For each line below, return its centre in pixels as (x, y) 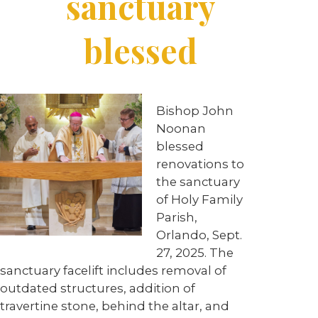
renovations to (200, 164)
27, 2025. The (195, 253)
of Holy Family (199, 199)
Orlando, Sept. (199, 235)
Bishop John (195, 111)
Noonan (181, 128)
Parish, (177, 217)
